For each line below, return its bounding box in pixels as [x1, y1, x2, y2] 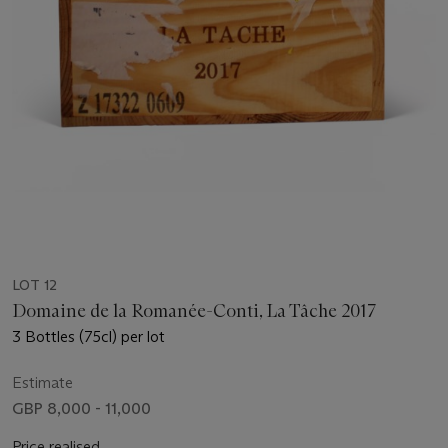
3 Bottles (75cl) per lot [12, 327, 165, 347]
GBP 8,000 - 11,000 [12, 399, 151, 419]
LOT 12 [12, 276, 57, 295]
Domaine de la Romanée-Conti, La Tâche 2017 [12, 300, 377, 323]
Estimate [12, 373, 73, 393]
